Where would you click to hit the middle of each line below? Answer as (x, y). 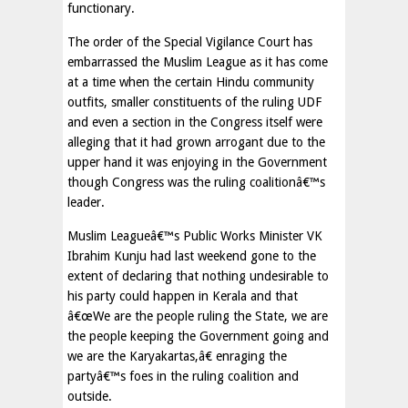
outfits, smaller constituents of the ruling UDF (194, 102)
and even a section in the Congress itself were (195, 122)
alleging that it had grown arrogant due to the (196, 142)
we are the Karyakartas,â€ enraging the (177, 356)
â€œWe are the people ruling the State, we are (198, 316)
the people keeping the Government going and (198, 336)
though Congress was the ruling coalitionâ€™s (196, 182)
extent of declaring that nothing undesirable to (198, 276)
